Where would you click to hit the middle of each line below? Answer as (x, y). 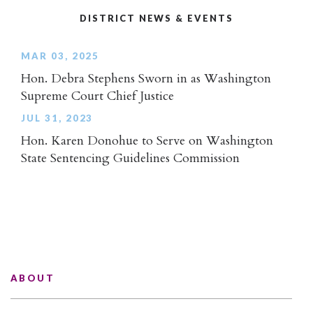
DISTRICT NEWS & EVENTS (156, 19)
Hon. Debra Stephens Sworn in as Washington (146, 78)
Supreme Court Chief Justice (97, 96)
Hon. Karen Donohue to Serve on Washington (147, 140)
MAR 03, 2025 (60, 56)
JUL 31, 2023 (57, 118)
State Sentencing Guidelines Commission (130, 158)
